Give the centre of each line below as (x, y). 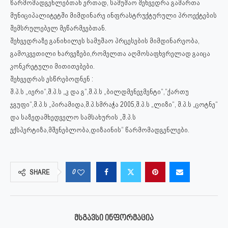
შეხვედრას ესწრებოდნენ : (52, 79)
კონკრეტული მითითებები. (52, 66)
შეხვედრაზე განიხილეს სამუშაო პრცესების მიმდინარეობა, (105, 41)
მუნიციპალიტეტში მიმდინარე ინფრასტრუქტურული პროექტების (113, 15)
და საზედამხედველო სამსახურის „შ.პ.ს (73, 117)
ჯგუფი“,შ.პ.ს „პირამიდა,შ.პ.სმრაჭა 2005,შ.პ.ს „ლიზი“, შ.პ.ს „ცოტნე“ (114, 104)
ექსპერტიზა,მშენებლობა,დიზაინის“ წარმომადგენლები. (100, 130)
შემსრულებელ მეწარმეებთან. (58, 28)
